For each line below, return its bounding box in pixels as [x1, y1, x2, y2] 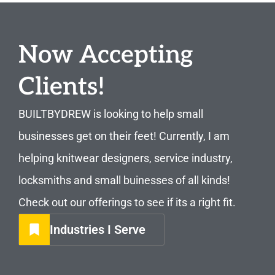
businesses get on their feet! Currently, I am [18, 130, 230, 143]
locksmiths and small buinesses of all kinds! [18, 174, 230, 187]
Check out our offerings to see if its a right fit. [18, 196, 236, 209]
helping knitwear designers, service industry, [18, 152, 233, 165]
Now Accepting [18, 41, 193, 71]
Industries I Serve [50, 222, 145, 238]
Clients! [18, 72, 105, 103]
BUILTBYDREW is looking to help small [18, 107, 203, 121]
